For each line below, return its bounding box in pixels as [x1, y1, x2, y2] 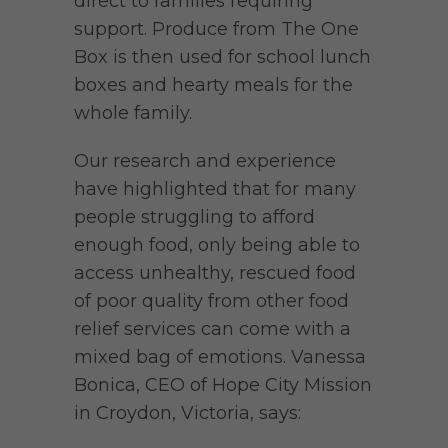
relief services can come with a [74, 317, 351, 340]
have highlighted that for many [74, 177, 356, 200]
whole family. [74, 101, 192, 124]
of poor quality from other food [74, 289, 349, 312]
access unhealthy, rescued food [74, 261, 356, 284]
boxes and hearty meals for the [74, 73, 353, 96]
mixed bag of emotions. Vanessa [74, 345, 366, 368]
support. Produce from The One [74, 17, 359, 40]
